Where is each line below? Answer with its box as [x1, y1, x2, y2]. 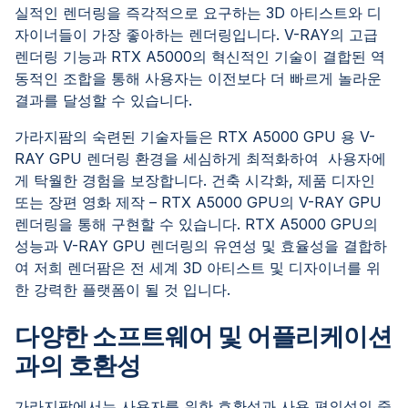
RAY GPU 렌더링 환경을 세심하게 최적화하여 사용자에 [15, 149, 386, 168]
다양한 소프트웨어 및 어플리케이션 [15, 321, 393, 352]
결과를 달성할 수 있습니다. [15, 91, 192, 109]
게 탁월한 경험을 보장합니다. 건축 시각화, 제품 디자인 [15, 171, 375, 189]
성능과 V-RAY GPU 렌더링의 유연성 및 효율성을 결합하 [15, 237, 387, 255]
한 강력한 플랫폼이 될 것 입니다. [15, 280, 230, 299]
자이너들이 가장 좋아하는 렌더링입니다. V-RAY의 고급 [15, 25, 378, 44]
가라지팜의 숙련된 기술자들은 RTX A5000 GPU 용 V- [15, 127, 375, 146]
